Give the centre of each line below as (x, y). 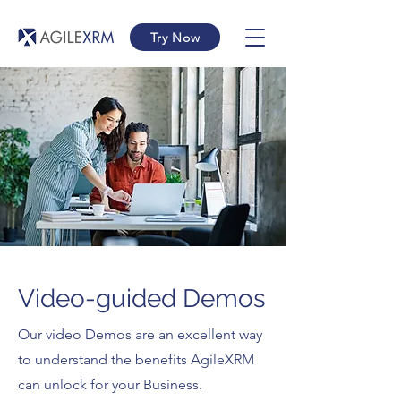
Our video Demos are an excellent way (140, 334)
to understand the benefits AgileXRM (136, 359)
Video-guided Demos (142, 299)
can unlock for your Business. (112, 384)
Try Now (175, 37)
